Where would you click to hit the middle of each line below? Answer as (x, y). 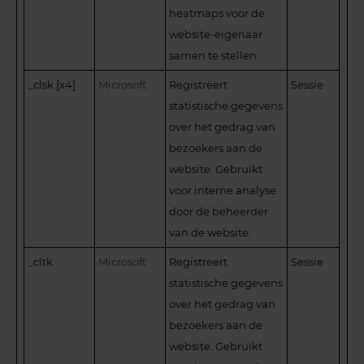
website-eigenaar (216, 34)
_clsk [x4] (52, 84)
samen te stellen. (214, 55)
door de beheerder (219, 211)
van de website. (210, 232)
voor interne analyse (223, 190)
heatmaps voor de (217, 13)
